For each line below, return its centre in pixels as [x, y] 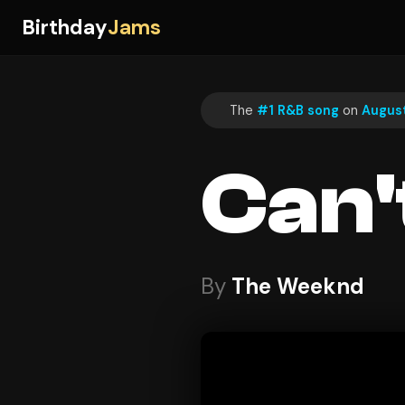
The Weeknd [298, 287]
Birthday [65, 28]
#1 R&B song [298, 110]
